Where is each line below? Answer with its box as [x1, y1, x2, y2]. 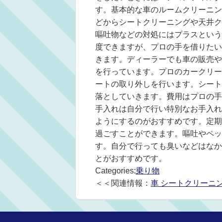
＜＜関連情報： [95, 179, 151, 187]
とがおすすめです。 [95, 154, 166, 163]
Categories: [95, 166, 136, 175]
